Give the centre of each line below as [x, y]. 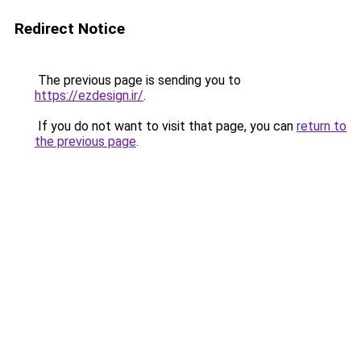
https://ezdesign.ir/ [89, 95]
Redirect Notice [70, 29]
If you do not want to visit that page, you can [166, 126]
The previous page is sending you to [138, 80]
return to [322, 126]
